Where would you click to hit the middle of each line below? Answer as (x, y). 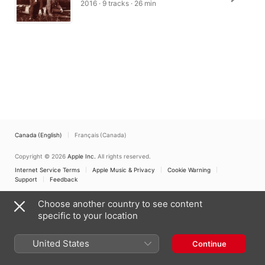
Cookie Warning (189, 170)
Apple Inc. (82, 156)
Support (26, 179)
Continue (209, 244)
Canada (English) (38, 135)
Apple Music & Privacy (124, 170)
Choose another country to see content (120, 204)
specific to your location (88, 216)
